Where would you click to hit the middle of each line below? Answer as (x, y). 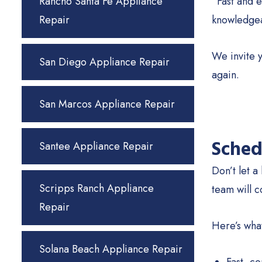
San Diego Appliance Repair (104, 62)
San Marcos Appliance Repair (107, 104)
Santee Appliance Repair (96, 146)
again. (225, 75)
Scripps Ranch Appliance (96, 188)
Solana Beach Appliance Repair (111, 249)
